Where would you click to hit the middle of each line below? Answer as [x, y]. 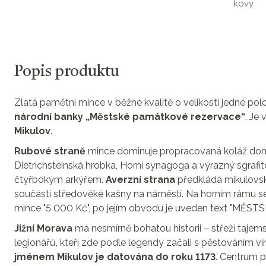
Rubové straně [50, 151]
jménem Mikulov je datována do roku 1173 [115, 257]
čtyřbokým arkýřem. [60, 180]
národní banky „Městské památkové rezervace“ [130, 117]
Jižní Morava [43, 228]
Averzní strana [142, 180]
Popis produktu [67, 72]
